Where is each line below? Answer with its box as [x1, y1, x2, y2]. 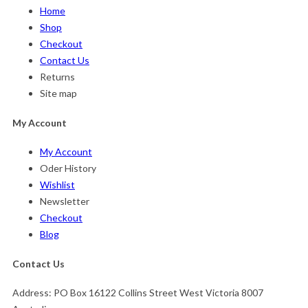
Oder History [40, 162, 96, 175]
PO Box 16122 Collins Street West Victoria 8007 [54, 287, 263, 299]
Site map [40, 87, 77, 99]
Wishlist [40, 179, 75, 191]
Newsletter [40, 195, 89, 208]
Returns [40, 70, 75, 82]
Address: [12, 287, 54, 299]
